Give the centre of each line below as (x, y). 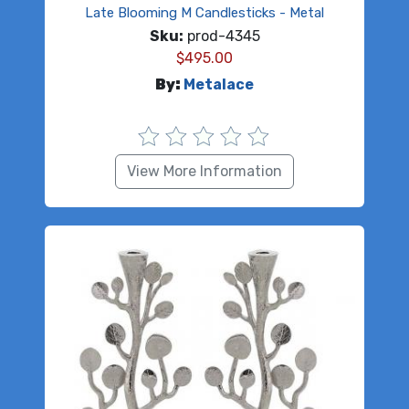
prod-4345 (221, 37)
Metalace (219, 85)
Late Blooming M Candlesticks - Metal (204, 13)
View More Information (204, 172)
